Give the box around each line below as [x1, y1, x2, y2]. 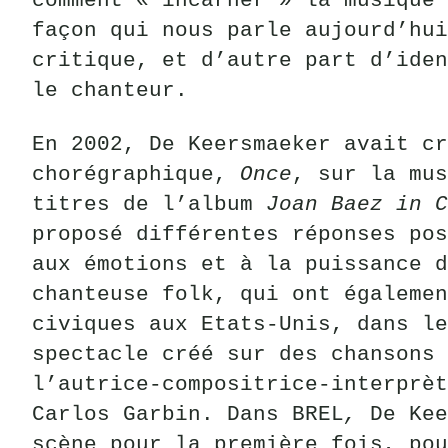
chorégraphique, [32, 162, 240, 186]
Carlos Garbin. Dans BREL [32, 402, 344, 426]
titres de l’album [32, 192, 266, 216]
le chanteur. [32, 78, 188, 102]
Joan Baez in [266, 192, 422, 216]
